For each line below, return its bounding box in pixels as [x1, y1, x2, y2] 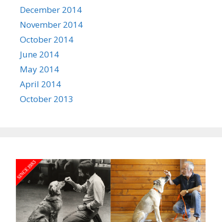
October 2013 [20, 93, 73, 105]
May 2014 [20, 63, 59, 75]
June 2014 [20, 49, 59, 60]
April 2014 [20, 78, 61, 90]
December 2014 [20, 4, 82, 15]
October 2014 [20, 34, 73, 45]
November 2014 [20, 19, 83, 30]
